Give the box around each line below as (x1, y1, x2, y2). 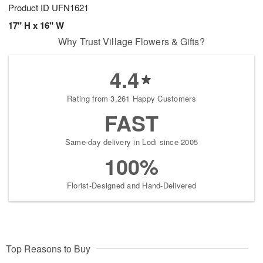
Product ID (8, 1, 52, 14)
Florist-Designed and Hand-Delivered (66, 180, 197, 191)
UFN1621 (52, 1, 89, 14)
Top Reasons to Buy (6, 242, 90, 256)
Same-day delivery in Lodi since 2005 (65, 136, 198, 148)
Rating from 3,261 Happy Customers (67, 93, 196, 104)
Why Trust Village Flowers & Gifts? (58, 35, 205, 49)
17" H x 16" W (8, 19, 64, 32)
